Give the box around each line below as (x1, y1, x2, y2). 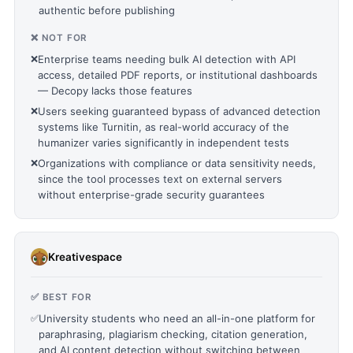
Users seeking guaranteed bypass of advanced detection (38, 105, 321, 117)
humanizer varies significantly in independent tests (38, 136, 289, 149)
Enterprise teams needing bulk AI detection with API (38, 53, 295, 65)
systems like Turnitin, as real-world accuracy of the (38, 121, 289, 133)
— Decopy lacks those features (38, 84, 192, 97)
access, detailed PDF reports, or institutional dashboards (38, 69, 318, 81)
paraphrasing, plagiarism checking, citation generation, (39, 328, 307, 340)
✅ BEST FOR (31, 292, 92, 303)
